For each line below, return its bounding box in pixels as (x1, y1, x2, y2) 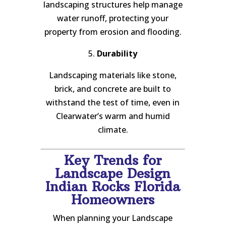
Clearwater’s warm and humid (55, 110, 170, 122)
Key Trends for (64, 151, 162, 168)
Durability (97, 47, 138, 59)
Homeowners (71, 191, 155, 208)
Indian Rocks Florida (45, 178, 181, 195)
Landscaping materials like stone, (49, 69, 177, 81)
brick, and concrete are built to (54, 83, 172, 94)
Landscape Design (55, 164, 171, 182)
